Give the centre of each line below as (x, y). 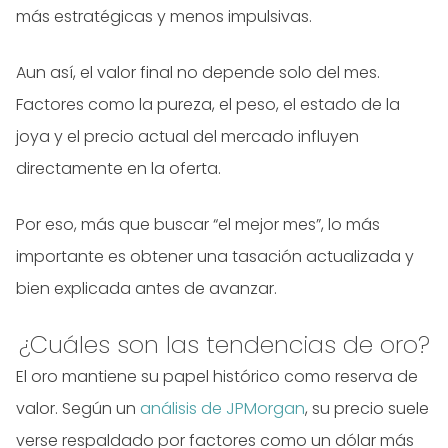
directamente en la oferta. (118, 169)
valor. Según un (78, 409)
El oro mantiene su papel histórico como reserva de (217, 377)
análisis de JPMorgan (222, 409)
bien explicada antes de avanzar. (146, 289)
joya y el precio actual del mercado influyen (187, 137)
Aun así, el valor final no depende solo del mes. (198, 73)
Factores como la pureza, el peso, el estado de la (208, 105)
